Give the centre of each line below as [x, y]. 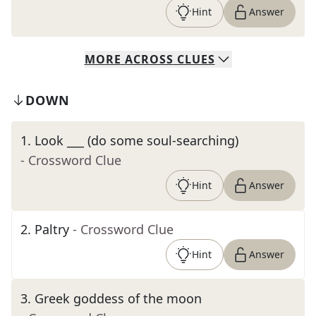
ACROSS [149, 59]
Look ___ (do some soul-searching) [136, 140]
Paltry [52, 229]
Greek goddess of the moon [118, 298]
